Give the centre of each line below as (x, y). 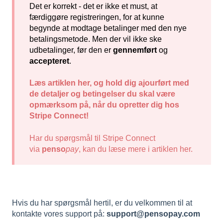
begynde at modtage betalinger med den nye (108, 28)
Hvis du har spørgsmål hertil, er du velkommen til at (102, 203)
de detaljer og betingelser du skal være (102, 94)
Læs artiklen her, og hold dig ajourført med (109, 83)
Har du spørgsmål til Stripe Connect (92, 138)
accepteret (49, 61)
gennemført (135, 50)
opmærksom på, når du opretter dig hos (104, 105)
